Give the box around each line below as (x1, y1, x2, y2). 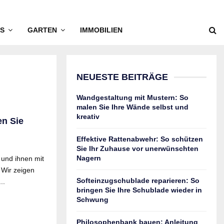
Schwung (76, 195, 108, 203)
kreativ (76, 112, 99, 120)
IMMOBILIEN (80, 26, 122, 34)
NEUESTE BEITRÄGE (76, 72, 168, 82)
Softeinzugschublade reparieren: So (76, 176, 199, 184)
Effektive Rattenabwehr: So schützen (76, 135, 203, 143)
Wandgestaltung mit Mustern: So (76, 93, 188, 101)
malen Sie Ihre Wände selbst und (76, 103, 188, 111)
